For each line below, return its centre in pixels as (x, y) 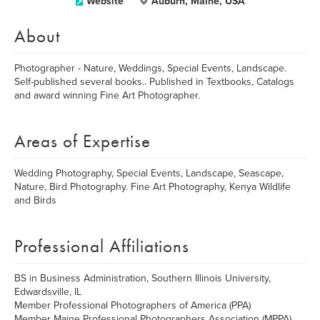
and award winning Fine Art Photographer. (107, 95)
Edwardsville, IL (48, 292)
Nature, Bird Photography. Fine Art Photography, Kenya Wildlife (152, 187)
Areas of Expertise (82, 141)
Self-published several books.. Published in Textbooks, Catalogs (154, 82)
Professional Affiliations (102, 246)
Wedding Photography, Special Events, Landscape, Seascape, (149, 173)
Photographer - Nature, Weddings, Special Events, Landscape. (150, 68)
